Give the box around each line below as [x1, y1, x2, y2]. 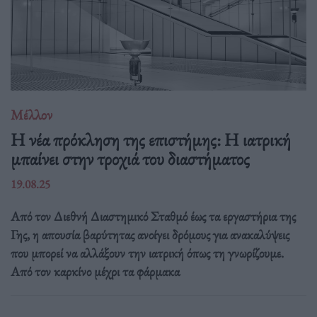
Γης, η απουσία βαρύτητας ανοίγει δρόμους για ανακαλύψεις [11, 226, 289, 244]
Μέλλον [11, 105, 52, 124]
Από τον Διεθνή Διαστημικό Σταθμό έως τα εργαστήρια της [11, 207, 296, 226]
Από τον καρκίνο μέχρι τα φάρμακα [11, 263, 180, 281]
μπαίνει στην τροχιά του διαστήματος [11, 146, 250, 171]
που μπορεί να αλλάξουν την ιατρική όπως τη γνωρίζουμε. [11, 244, 284, 263]
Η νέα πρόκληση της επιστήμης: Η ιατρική [11, 127, 291, 152]
